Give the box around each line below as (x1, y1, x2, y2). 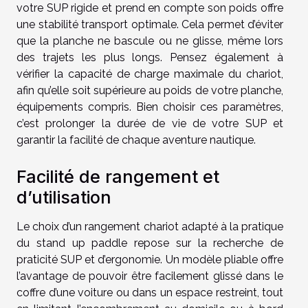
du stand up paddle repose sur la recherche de (16, 236, 283, 250)
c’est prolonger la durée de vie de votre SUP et (16, 117, 283, 131)
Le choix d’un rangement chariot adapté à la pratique (16, 219, 283, 233)
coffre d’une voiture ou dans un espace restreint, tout (16, 285, 283, 299)
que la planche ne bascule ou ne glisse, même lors (16, 34, 283, 48)
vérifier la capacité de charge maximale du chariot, (16, 67, 283, 81)
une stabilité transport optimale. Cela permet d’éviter (16, 18, 283, 32)
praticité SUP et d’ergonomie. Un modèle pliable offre (16, 252, 283, 266)
